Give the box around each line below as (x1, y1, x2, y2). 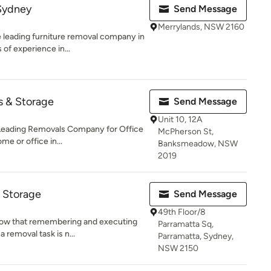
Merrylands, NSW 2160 (158, 22, 244, 32)
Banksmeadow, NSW (158, 139, 238, 149)
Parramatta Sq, (158, 219, 214, 229)
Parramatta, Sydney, (158, 231, 233, 241)
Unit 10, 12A (158, 114, 202, 125)
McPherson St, (158, 126, 214, 137)
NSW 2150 (158, 243, 198, 253)
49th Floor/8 (158, 207, 206, 217)
